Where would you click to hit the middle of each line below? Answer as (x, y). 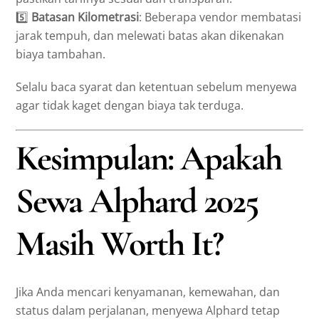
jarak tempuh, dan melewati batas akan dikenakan (150, 35)
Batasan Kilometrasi (85, 17)
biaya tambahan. (61, 54)
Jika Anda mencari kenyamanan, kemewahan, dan (148, 292)
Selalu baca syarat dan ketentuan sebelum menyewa (157, 87)
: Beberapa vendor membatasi (220, 17)
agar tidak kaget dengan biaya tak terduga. (130, 106)
